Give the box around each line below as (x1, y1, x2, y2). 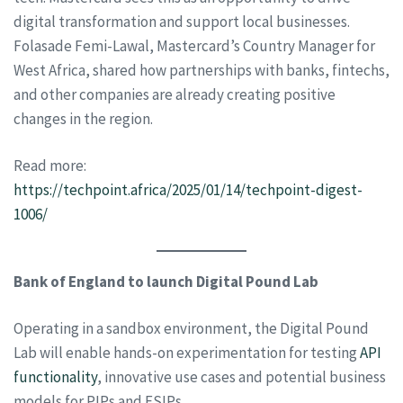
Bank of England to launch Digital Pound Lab (13, 271, 318, 291)
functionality (13, 367, 97, 387)
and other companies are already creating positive (13, 84, 336, 104)
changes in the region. (13, 108, 153, 129)
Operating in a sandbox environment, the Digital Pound (13, 318, 369, 338)
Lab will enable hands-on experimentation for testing (13, 343, 360, 363)
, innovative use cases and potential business (97, 367, 386, 387)
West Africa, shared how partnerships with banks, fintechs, (13, 59, 390, 80)
